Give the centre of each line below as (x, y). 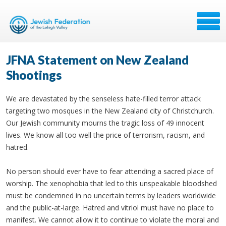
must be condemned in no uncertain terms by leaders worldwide (111, 195)
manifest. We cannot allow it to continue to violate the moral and (112, 220)
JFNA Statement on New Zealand (97, 60)
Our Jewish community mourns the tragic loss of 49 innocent (105, 123)
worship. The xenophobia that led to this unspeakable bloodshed (111, 183)
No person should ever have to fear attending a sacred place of (110, 171)
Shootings (34, 75)
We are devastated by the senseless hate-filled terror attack (103, 99)
